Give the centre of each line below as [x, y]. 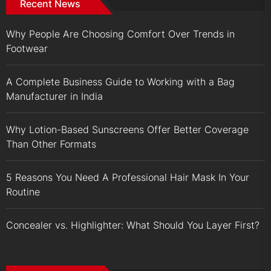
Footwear [27, 49]
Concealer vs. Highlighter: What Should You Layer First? [133, 225]
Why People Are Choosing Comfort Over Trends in [120, 34]
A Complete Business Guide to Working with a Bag [120, 82]
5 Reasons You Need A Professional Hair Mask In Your [128, 178]
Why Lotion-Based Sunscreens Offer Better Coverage [127, 130]
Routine [23, 192]
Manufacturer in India [54, 96]
